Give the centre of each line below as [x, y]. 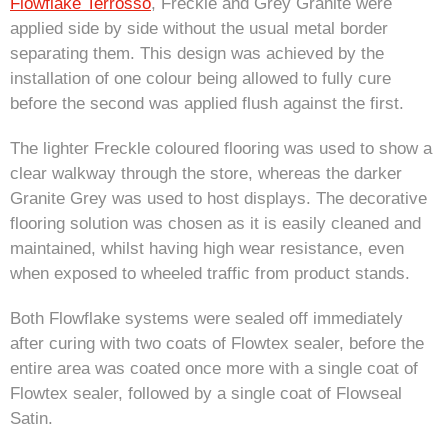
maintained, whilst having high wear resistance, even [207, 249]
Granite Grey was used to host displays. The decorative [218, 199]
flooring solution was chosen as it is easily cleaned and [215, 224]
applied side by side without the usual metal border [199, 29]
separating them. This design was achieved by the [197, 54]
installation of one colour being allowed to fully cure [200, 79]
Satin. [31, 419]
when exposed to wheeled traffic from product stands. [210, 274]
